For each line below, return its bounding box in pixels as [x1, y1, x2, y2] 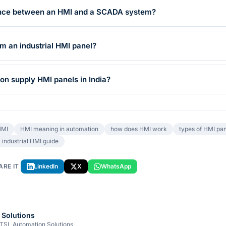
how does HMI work [110, 125, 167, 133]
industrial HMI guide [2, 137, 59, 145]
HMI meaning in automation [20, 125, 98, 133]
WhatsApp [101, 162, 132, 170]
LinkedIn [34, 162, 59, 170]
